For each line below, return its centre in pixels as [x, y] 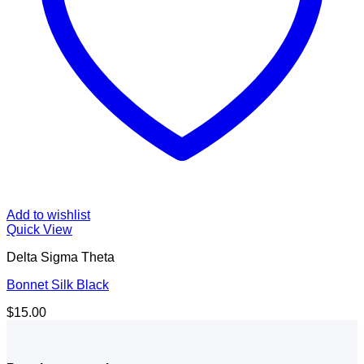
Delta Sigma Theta [61, 258]
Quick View [39, 230]
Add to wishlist [48, 215]
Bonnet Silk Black [58, 285]
